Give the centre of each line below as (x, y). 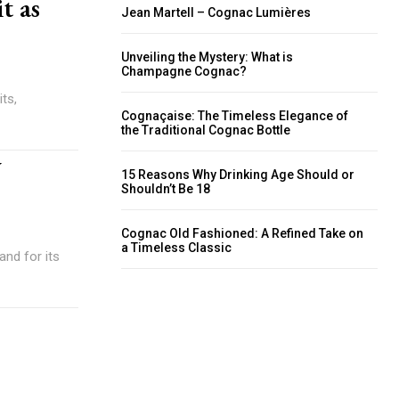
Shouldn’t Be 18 (166, 189)
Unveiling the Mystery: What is (207, 57)
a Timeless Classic (176, 248)
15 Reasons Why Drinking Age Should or (238, 175)
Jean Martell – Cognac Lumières (216, 12)
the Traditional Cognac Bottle (206, 130)
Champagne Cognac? (184, 71)
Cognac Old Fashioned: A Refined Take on (242, 233)
